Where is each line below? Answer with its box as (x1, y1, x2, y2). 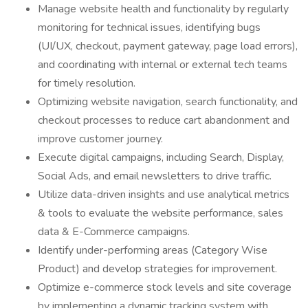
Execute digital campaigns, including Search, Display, (38, 150, 284, 165)
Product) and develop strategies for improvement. (38, 261, 277, 276)
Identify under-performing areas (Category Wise (38, 243, 267, 258)
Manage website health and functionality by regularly (38, 1, 289, 16)
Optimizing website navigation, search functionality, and (38, 94, 298, 109)
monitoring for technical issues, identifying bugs (38, 20, 261, 35)
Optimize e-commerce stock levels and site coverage (38, 280, 291, 295)
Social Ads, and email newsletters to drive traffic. (38, 168, 272, 184)
